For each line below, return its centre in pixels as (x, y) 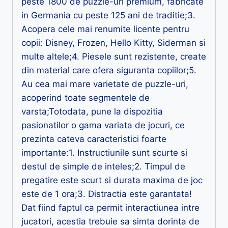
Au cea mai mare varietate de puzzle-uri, (105, 84)
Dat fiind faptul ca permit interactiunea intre (110, 207)
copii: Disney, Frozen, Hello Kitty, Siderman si (113, 42)
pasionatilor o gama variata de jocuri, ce (103, 125)
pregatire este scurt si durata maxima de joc (112, 180)
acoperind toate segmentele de (85, 97)
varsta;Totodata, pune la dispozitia (92, 111)
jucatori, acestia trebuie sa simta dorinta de (110, 221)
